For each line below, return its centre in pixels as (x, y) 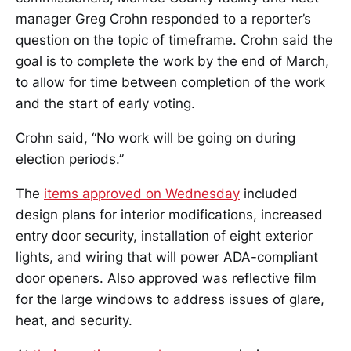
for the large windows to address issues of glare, (170, 299)
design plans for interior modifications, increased (169, 215)
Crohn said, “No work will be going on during (156, 138)
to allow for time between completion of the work (170, 82)
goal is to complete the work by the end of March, (172, 61)
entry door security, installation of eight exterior (164, 236)
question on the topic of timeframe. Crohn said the (174, 40)
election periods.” (70, 159)
